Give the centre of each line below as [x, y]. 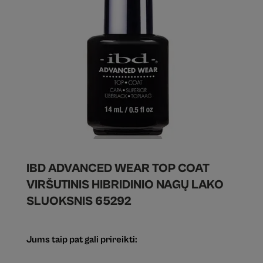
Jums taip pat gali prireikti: [82, 240]
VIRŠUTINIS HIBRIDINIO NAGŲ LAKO [125, 185]
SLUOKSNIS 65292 [79, 202]
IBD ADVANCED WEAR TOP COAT [118, 169]
